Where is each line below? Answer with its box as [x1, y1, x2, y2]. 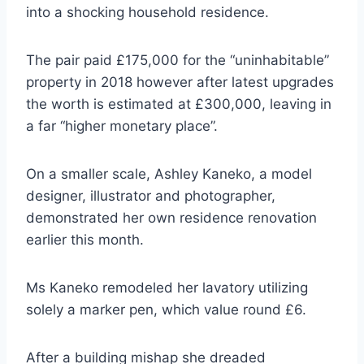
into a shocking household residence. [26, 4, 269, 21]
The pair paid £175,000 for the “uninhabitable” [26, 52, 329, 69]
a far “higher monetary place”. [26, 118, 218, 135]
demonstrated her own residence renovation [26, 210, 317, 227]
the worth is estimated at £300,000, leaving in [26, 96, 331, 113]
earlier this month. [26, 232, 144, 249]
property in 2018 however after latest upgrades [26, 74, 334, 91]
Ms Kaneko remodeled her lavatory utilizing [26, 279, 308, 297]
